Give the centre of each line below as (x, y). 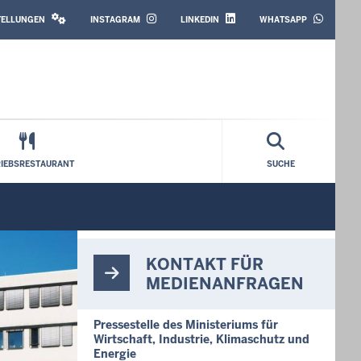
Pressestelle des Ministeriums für (186, 325)
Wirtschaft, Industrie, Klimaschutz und (201, 339)
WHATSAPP (283, 19)
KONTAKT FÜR (205, 264)
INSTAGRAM (115, 19)
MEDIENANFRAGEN (225, 284)
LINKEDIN (200, 19)
